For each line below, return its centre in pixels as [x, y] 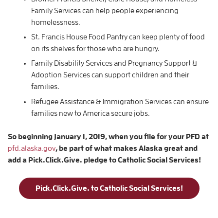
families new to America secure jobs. [91, 113]
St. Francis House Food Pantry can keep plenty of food [118, 37]
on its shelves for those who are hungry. [95, 48]
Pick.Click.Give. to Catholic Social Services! [109, 188]
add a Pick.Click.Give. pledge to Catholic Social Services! [104, 160]
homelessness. [56, 22]
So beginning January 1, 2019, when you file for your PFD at [108, 136]
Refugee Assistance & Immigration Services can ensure [120, 101]
